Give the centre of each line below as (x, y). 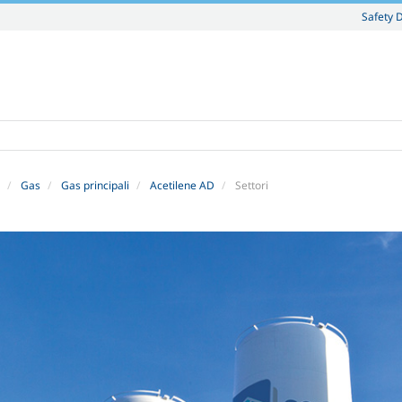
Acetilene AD (182, 185)
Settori (252, 185)
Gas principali (95, 185)
